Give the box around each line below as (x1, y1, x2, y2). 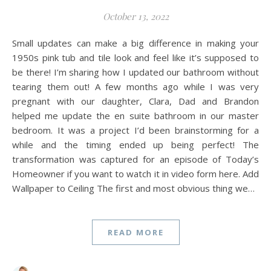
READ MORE (107, 226, 164, 238)
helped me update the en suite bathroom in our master (12, 109, 259, 122)
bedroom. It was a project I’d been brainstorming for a (12, 123, 259, 136)
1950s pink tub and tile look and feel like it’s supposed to (12, 51, 259, 64)
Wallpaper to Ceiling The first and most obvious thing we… (12, 181, 255, 194)
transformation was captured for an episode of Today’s (12, 152, 259, 165)
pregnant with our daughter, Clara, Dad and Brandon (12, 94, 259, 107)
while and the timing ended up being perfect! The (12, 138, 259, 151)
